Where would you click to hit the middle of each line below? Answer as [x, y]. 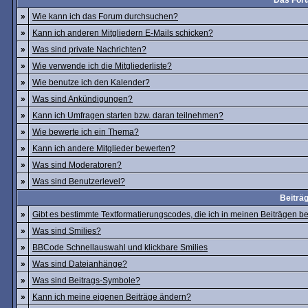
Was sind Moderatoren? [77, 165]
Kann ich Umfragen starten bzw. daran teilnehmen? [128, 115]
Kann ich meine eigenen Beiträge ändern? [112, 297]
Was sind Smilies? [67, 231]
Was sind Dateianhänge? [80, 264]
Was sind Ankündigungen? [82, 99]
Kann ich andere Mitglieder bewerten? [104, 148]
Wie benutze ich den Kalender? [91, 82]
